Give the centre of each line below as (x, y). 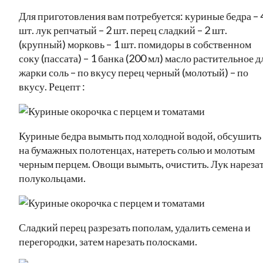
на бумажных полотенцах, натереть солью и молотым (137, 149)
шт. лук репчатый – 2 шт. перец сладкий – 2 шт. (123, 30)
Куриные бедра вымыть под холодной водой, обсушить (140, 135)
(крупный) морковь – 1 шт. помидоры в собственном (135, 44)
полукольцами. (52, 178)
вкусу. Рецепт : (52, 86)
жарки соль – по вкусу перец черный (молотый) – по (134, 72)
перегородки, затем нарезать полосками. (108, 241)
